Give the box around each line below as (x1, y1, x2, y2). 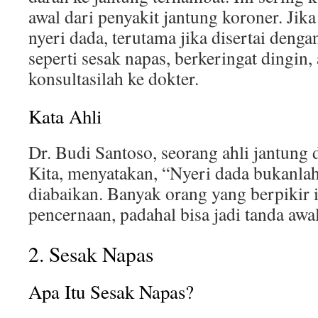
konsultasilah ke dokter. (28, 66, 199, 90)
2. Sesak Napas (28, 240, 153, 268)
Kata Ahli (28, 104, 102, 129)
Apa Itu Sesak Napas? (28, 279, 194, 305)
